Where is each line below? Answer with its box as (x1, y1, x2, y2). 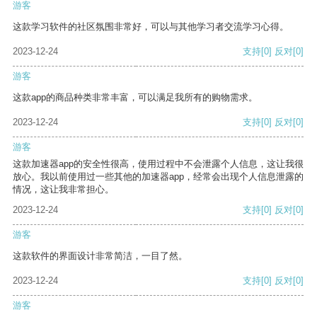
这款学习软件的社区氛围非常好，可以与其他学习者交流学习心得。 (13, 21, 289, 33)
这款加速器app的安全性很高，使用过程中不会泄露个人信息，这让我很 (13, 158, 304, 170)
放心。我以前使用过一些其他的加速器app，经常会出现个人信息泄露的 (13, 171, 304, 183)
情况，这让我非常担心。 (13, 184, 114, 195)
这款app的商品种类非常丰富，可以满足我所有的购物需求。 (13, 92, 258, 103)
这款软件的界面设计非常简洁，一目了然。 (13, 250, 188, 262)
